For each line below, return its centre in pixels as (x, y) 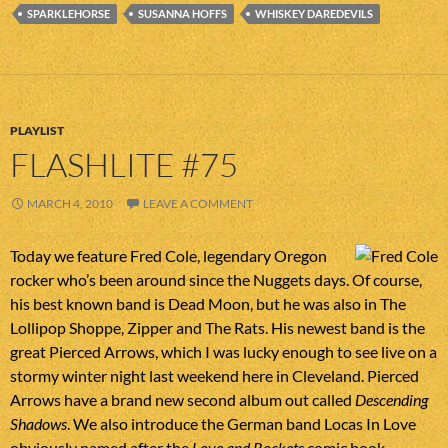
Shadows (38, 424)
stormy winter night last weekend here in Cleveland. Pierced (214, 376)
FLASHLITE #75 (124, 165)
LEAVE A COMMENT (198, 204)
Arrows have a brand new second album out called (182, 400)
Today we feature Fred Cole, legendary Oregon (168, 256)
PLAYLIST (37, 131)
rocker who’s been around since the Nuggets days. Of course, (216, 280)
